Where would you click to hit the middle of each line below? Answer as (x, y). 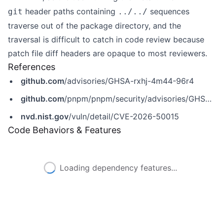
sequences (168, 11)
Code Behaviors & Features (64, 130)
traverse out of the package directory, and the (94, 26)
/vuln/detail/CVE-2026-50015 (124, 116)
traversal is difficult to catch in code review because (106, 39)
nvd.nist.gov (45, 116)
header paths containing (70, 11)
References (32, 67)
